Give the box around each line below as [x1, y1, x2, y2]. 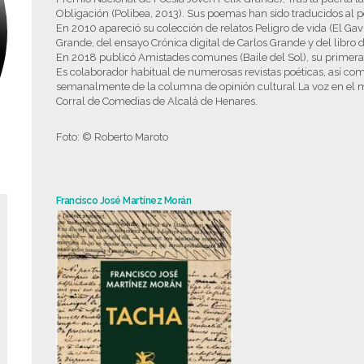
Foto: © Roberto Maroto [55, 131, 168, 143]
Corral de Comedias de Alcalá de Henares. [55, 95, 258, 107]
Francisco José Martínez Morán [55, 195, 192, 206]
